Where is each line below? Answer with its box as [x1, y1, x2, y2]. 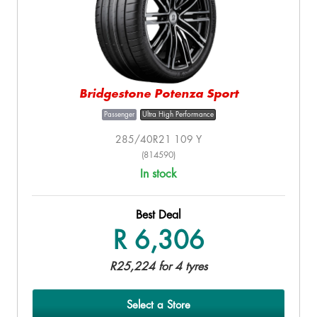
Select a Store [127, 299, 190, 311]
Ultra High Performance [142, 110, 214, 118]
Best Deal [136, 209, 181, 221]
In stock [140, 168, 177, 180]
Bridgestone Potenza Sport [79, 88, 238, 100]
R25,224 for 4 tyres [110, 260, 207, 272]
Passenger [103, 110, 134, 118]
